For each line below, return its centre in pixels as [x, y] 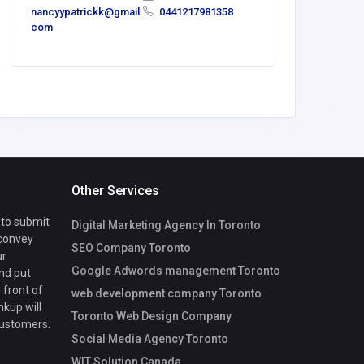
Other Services [115, 191]
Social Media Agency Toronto [150, 338]
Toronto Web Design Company [152, 316]
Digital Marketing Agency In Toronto [166, 225]
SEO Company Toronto [131, 247]
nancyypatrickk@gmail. [87, 12]
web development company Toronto [167, 293]
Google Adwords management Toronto [176, 270]
